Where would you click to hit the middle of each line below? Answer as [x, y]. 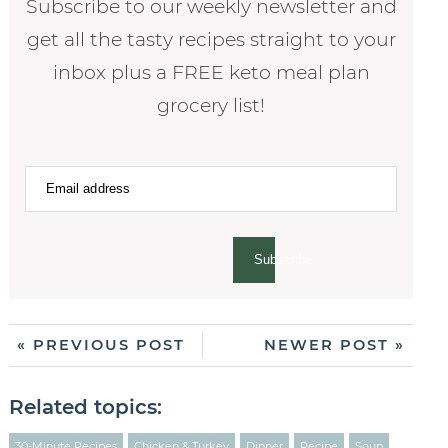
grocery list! [211, 105]
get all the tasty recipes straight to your [211, 39]
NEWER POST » [335, 344]
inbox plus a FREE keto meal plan [211, 72]
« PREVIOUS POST [101, 344]
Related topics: [85, 406]
